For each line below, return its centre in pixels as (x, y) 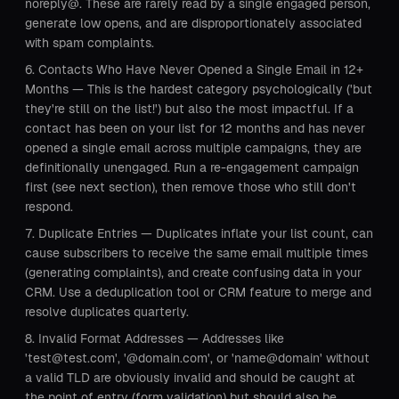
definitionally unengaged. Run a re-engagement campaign (192, 167)
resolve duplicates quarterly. (107, 312)
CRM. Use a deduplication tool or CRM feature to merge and (198, 292)
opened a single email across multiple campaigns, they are (193, 148)
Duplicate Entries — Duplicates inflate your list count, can (206, 233)
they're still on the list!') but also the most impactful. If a (189, 109)
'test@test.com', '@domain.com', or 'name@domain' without (197, 358)
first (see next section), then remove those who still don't (191, 187)
